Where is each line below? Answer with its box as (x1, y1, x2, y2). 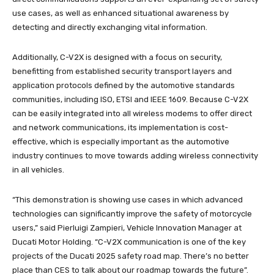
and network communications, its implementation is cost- (12, 122, 228, 132)
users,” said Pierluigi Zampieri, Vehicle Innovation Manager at (12, 223, 242, 232)
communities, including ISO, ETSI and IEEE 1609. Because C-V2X (12, 94, 248, 104)
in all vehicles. (12, 165, 64, 174)
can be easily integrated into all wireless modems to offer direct (12, 108, 252, 118)
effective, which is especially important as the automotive (12, 136, 229, 146)
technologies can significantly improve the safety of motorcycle (12, 209, 252, 218)
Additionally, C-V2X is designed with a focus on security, (12, 52, 222, 62)
